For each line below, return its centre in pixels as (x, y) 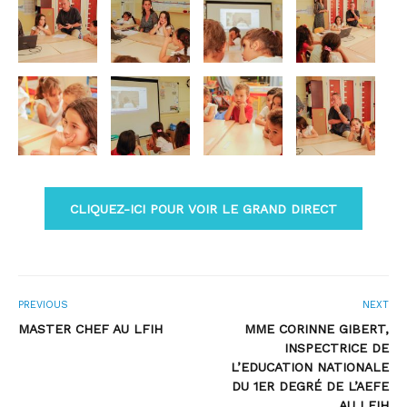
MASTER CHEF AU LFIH (90, 329)
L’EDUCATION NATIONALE (310, 367)
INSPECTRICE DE (337, 348)
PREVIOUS (43, 305)
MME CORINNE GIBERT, (317, 329)
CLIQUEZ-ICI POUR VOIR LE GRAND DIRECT (203, 208)
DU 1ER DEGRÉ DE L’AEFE (310, 387)
